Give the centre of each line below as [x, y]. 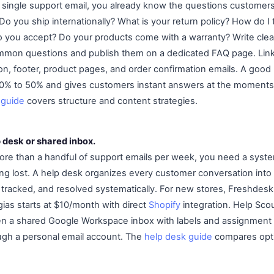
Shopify [165, 205]
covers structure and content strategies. [111, 101]
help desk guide [178, 236]
